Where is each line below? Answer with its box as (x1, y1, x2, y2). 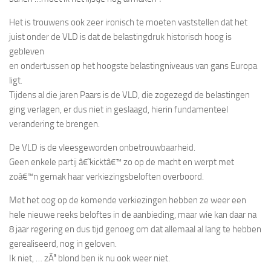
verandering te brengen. (9, 118, 100, 129)
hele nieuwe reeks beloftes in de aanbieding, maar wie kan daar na (9, 209, 256, 220)
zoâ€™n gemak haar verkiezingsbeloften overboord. (9, 171, 204, 182)
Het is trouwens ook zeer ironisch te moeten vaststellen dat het (9, 16, 247, 28)
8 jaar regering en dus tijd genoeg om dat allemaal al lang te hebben (9, 223, 261, 235)
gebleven (9, 45, 44, 57)
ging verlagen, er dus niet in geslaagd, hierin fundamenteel (9, 103, 228, 115)
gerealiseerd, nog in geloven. (9, 238, 117, 249)
